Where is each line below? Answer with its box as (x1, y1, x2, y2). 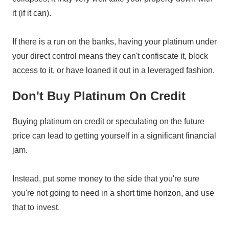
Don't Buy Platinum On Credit (12, 89, 186, 103)
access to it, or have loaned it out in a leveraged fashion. (12, 66, 215, 75)
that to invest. (12, 203, 60, 212)
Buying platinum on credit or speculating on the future (12, 117, 204, 126)
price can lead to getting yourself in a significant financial (12, 131, 216, 140)
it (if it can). (12, 9, 51, 17)
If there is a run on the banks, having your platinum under (12, 37, 217, 46)
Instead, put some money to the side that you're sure (12, 174, 199, 183)
